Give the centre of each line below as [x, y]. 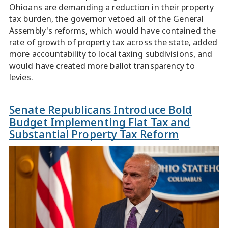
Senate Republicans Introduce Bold [101, 109]
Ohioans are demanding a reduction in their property [112, 7]
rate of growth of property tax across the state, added [113, 42]
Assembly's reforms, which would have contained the [113, 30]
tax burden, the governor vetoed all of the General [107, 19]
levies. [21, 77]
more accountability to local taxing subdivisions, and [111, 54]
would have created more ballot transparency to [102, 65]
